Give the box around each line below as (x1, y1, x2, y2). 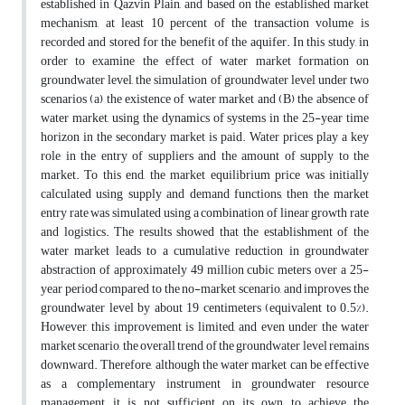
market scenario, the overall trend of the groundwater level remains (41, 334, 369, 359)
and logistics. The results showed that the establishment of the (41, 220, 369, 245)
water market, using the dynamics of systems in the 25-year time (41, 106, 369, 131)
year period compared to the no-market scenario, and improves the (41, 277, 369, 302)
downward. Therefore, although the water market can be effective (41, 353, 369, 378)
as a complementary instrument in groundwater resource (41, 372, 369, 397)
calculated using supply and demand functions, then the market (41, 182, 369, 207)
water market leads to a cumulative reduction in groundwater (41, 239, 369, 264)
